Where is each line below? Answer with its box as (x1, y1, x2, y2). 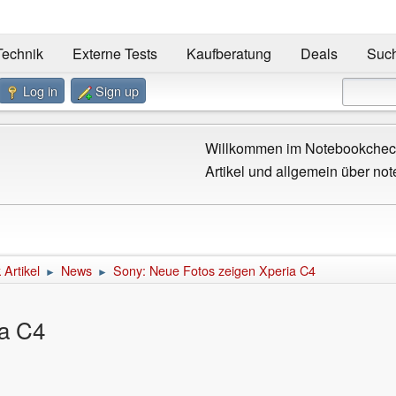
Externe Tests (72, 43, 157, 65)
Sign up (95, 80, 139, 100)
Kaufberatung (186, 43, 271, 65)
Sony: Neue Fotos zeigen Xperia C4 (113, 260, 316, 279)
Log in (23, 80, 57, 100)
